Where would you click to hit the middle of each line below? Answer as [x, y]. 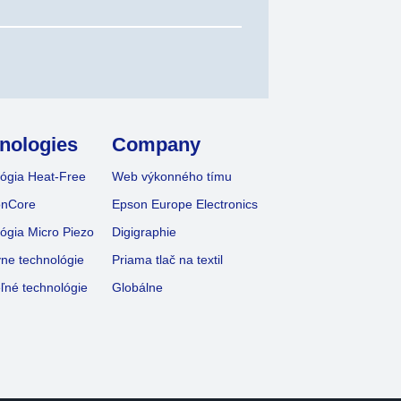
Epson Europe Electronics [185, 204]
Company [157, 144]
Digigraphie [145, 231]
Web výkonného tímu [172, 176]
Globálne [138, 287]
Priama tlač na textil [168, 259]
